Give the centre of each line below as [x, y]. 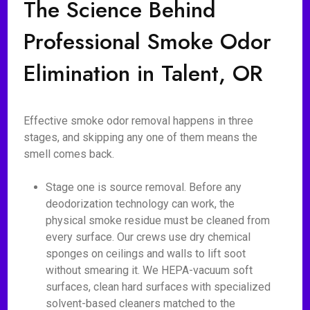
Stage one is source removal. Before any [144, 187]
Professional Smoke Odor [148, 42]
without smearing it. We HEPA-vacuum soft [149, 270]
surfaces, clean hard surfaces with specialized [158, 287]
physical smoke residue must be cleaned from [158, 220]
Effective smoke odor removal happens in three [139, 121]
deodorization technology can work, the [140, 204]
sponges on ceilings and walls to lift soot [146, 254]
